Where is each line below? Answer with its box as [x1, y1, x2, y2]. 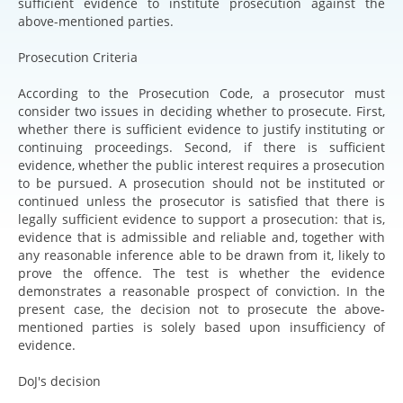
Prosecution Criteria [18, 48, 138, 66]
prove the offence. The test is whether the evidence [18, 264, 385, 282]
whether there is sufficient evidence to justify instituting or [18, 120, 385, 138]
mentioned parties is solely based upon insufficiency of [18, 318, 385, 336]
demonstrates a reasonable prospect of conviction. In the [18, 282, 385, 300]
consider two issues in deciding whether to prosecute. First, [18, 102, 385, 120]
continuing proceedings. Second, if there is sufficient [18, 138, 385, 156]
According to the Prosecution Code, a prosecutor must [18, 84, 385, 102]
